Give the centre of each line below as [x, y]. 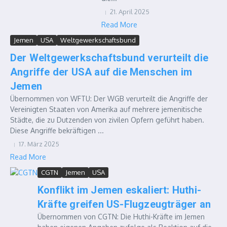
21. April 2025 [130, 12]
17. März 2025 [39, 144]
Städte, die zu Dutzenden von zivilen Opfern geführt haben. [107, 120]
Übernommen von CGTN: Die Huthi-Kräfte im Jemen [121, 217]
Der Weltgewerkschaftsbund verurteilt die [109, 58]
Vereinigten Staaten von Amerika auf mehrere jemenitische [106, 109]
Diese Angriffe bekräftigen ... [57, 130]
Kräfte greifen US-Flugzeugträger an [124, 204]
